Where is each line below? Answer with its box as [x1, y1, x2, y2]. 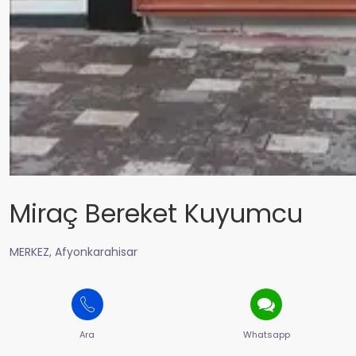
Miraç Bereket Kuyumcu [10, 195, 303, 231]
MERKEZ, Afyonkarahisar [10, 244, 137, 260]
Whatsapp [242, 328, 290, 341]
